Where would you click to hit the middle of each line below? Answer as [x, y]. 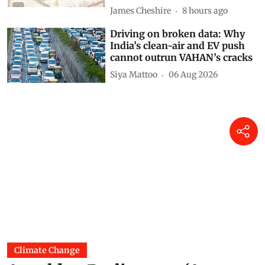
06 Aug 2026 [193, 75]
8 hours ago [205, 11]
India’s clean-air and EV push [178, 45]
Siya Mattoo [134, 75]
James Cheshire [141, 11]
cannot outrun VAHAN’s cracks [182, 57]
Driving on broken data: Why [178, 33]
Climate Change [47, 251]
